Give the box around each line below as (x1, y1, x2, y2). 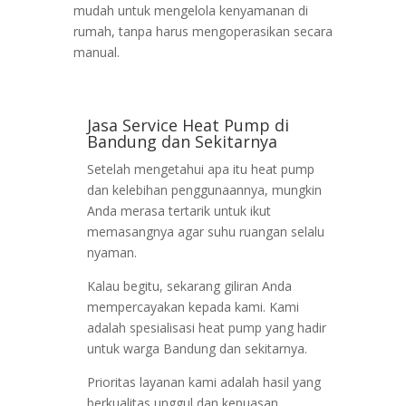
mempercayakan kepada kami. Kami (86, 298, 299, 316)
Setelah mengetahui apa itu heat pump (86, 160, 314, 179)
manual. (72, 43, 120, 62)
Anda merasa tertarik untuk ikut (86, 202, 271, 220)
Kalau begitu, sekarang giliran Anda (86, 277, 292, 295)
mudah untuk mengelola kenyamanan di (72, 2, 308, 20)
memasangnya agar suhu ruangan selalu (86, 223, 324, 241)
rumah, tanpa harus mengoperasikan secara (72, 23, 333, 41)
